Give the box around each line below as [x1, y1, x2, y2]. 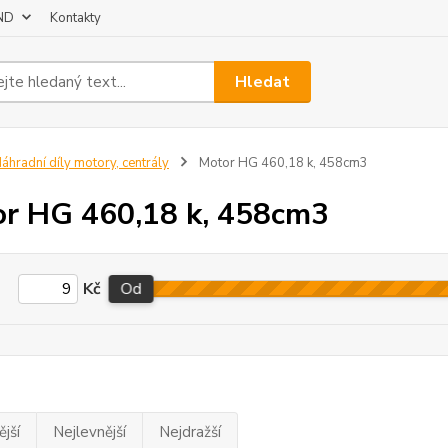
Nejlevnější [52, 422, 126, 442]
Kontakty [50, 9, 101, 27]
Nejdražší [158, 422, 221, 442]
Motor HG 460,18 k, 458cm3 [195, 154, 368, 172]
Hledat [235, 70, 291, 93]
